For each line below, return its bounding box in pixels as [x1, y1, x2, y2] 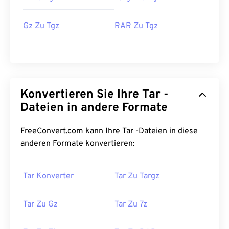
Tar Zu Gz [23, 199, 58, 210]
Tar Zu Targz [114, 171, 159, 182]
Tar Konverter [23, 171, 74, 182]
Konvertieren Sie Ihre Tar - [20, 87, 142, 103]
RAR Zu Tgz [114, 21, 158, 32]
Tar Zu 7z [114, 199, 147, 210]
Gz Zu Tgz [23, 21, 59, 32]
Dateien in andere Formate [20, 101, 168, 116]
